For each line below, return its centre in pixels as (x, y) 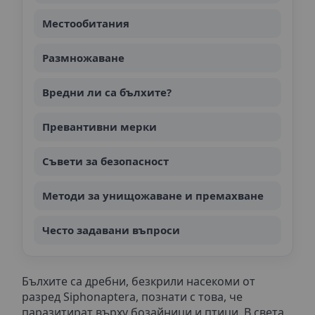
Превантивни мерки (99, 126)
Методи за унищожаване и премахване (153, 195)
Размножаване (83, 57)
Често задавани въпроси (111, 230)
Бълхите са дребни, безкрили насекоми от (139, 281)
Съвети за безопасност (105, 161)
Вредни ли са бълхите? (107, 92)
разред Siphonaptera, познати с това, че (132, 296)
